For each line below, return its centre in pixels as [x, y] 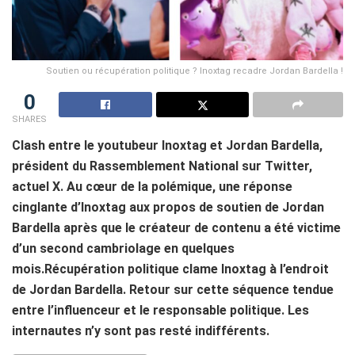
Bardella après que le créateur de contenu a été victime [176, 227]
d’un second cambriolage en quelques [123, 248]
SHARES [29, 119]
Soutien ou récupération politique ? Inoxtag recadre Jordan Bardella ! [195, 71]
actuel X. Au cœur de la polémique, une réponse [152, 186]
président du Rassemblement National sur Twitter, [162, 166]
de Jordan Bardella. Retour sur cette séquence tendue [173, 289]
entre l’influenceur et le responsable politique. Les [160, 310]
